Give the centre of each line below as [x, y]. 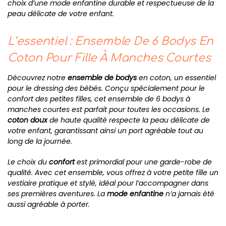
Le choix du [28, 162]
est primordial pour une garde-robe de [143, 162]
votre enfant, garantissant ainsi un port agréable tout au [105, 131]
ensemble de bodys [102, 78]
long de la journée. [40, 142]
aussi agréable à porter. [49, 204]
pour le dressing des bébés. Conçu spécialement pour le [106, 89]
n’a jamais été [189, 193]
